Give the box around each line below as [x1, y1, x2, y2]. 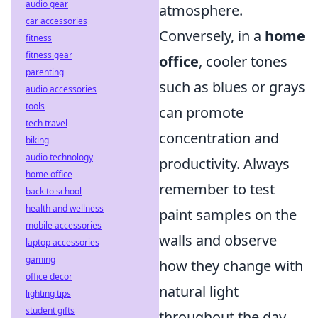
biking [26, 134, 49, 146]
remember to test [159, 179, 275, 199]
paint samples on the [159, 204, 297, 224]
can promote [159, 102, 243, 122]
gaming [26, 253, 55, 265]
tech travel [26, 117, 67, 129]
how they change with [159, 256, 303, 275]
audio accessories [26, 83, 97, 95]
